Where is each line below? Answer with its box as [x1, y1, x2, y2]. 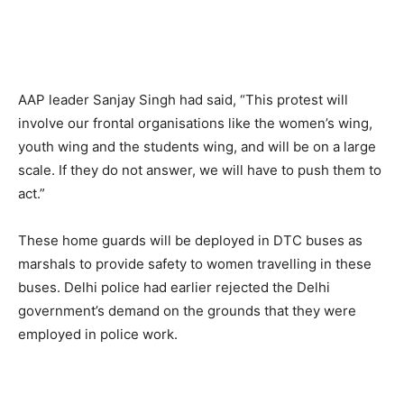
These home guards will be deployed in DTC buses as [18, 232, 363, 249]
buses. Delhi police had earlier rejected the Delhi [18, 279, 330, 296]
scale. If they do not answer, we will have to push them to [18, 161, 381, 179]
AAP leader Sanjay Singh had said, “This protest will [18, 91, 348, 108]
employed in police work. [18, 326, 178, 343]
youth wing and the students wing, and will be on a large [18, 138, 376, 155]
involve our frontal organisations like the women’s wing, [18, 115, 372, 132]
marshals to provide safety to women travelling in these [18, 255, 372, 272]
